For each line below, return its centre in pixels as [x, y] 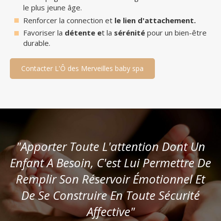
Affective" [110, 212]
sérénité [130, 33]
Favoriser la [44, 33]
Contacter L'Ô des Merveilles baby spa [82, 69]
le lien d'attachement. [155, 20]
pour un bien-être [177, 33]
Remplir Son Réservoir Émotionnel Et [110, 179]
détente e [83, 33]
